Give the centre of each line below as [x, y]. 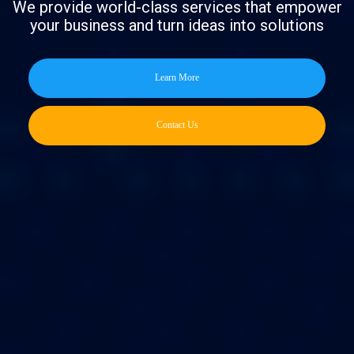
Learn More [177, 77]
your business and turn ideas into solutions [177, 25]
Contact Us [177, 124]
